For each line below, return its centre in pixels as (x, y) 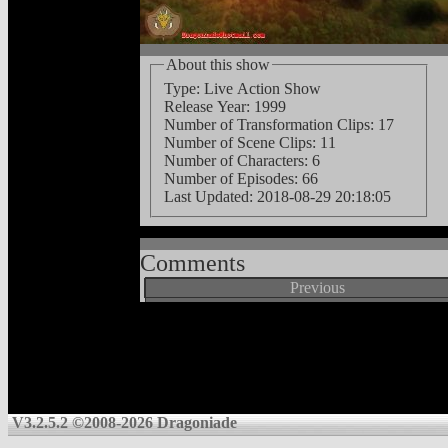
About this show (218, 64)
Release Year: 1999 (225, 106)
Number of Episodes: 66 (241, 178)
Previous (317, 287)
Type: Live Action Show (242, 88)
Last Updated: (210, 196)
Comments (192, 262)
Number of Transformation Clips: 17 (279, 124)
